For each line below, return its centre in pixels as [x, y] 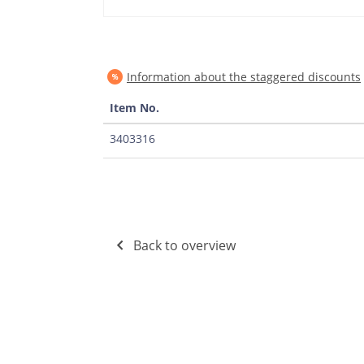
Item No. [134, 108]
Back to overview [184, 245]
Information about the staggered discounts [244, 77]
